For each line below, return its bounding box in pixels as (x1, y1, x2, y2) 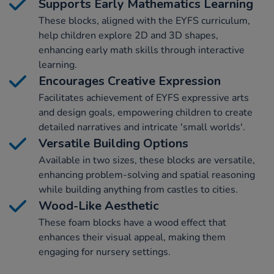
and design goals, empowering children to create (39, 106, 253, 120)
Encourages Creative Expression (39, 73, 221, 90)
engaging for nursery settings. (39, 245, 171, 259)
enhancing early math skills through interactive (39, 43, 245, 57)
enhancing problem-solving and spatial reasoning (39, 168, 255, 182)
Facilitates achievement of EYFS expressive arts (39, 91, 249, 105)
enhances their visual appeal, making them (39, 231, 226, 245)
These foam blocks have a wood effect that (39, 216, 226, 230)
